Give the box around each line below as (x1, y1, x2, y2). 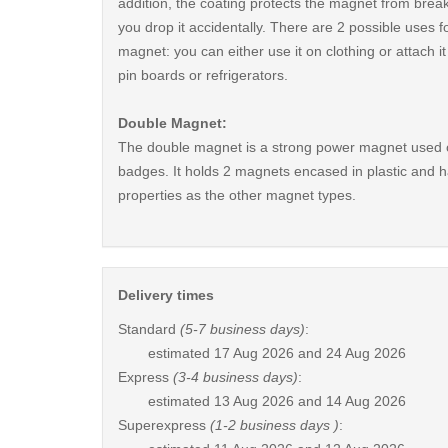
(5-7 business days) (180, 321, 305, 337)
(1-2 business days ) (210, 417, 339, 433)
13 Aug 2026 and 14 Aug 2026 (214, 393, 406, 409)
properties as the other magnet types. (118, 187, 356, 203)
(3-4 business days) (173, 369, 298, 385)
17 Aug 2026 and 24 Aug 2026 (214, 345, 406, 361)
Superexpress (118, 417, 210, 433)
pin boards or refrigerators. (118, 67, 288, 83)
